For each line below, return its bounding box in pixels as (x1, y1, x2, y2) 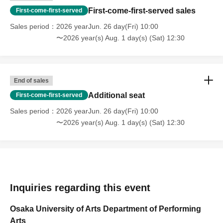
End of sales (14, 77, 49, 85)
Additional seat (88, 91, 145, 100)
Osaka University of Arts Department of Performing (10, 205, 201, 214)
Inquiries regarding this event (10, 182, 150, 194)
